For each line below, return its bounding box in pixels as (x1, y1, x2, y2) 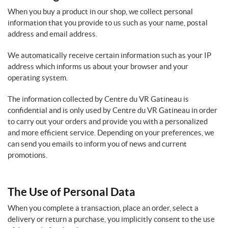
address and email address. (8, 30, 97, 38)
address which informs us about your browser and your (8, 62, 188, 71)
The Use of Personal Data (8, 185, 135, 198)
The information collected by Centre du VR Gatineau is (8, 95, 189, 103)
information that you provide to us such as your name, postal (8, 18, 208, 27)
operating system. (8, 73, 68, 82)
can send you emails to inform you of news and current (8, 139, 187, 148)
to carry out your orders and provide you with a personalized (8, 117, 208, 126)
